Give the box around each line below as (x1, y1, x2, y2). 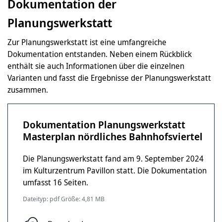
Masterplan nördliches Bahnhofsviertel (23, 129, 203, 143)
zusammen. (7, 84, 48, 95)
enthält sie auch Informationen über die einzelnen (7, 60, 184, 71)
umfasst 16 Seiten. (23, 176, 88, 188)
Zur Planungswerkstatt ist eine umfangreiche (7, 36, 166, 48)
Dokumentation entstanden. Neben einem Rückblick (7, 48, 192, 59)
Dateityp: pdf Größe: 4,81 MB (23, 194, 105, 203)
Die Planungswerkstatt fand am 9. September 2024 (23, 153, 204, 164)
